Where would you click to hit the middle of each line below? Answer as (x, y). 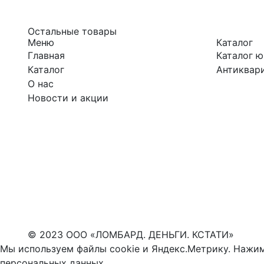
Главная (46, 55)
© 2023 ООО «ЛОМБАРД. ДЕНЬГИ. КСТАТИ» (131, 235)
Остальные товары (72, 31)
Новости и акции (68, 98)
